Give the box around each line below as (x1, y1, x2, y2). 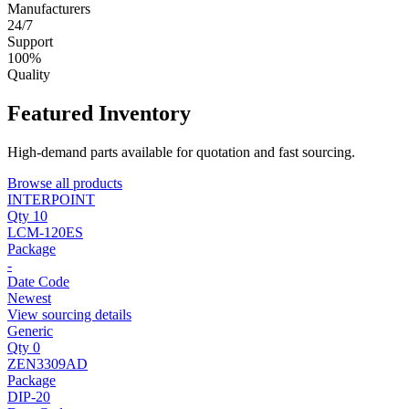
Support (7, 33, 53, 49)
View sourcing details (7, 306, 131, 322)
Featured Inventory (7, 100, 191, 125)
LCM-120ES (7, 224, 83, 240)
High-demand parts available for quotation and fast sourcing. (7, 143, 355, 160)
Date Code (7, 273, 69, 289)
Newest (7, 289, 51, 306)
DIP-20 (7, 388, 50, 404)
